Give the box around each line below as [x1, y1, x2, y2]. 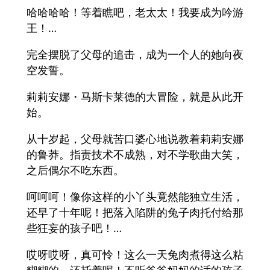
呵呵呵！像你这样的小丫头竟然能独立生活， [27, 189, 243, 204]
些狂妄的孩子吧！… [27, 221, 122, 236]
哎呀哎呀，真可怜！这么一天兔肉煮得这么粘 [27, 247, 243, 262]
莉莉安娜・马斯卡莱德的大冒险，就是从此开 [27, 89, 243, 104]
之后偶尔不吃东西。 [27, 163, 124, 178]
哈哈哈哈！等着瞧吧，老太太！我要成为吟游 [27, 5, 243, 20]
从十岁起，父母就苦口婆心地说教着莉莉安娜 [27, 131, 243, 146]
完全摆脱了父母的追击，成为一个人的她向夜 [27, 47, 243, 62]
